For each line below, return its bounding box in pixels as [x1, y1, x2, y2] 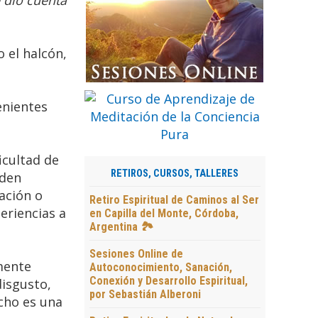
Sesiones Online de [89, 247, 183, 261]
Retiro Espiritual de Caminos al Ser [89, 193, 259, 207]
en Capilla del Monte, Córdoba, [89, 207, 238, 221]
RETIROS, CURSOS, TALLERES [111, 168, 239, 180]
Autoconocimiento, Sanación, [89, 261, 232, 275]
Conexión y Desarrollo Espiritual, [89, 274, 248, 288]
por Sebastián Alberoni [89, 287, 201, 302]
